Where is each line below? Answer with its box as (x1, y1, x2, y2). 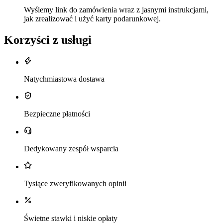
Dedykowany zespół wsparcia (24, 144, 118, 153)
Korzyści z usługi (4, 33, 92, 47)
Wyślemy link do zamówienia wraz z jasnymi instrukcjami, (24, 5, 209, 14)
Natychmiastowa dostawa (24, 74, 105, 83)
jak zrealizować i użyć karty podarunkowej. (24, 14, 161, 23)
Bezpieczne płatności (24, 109, 90, 118)
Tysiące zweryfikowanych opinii (24, 179, 126, 188)
